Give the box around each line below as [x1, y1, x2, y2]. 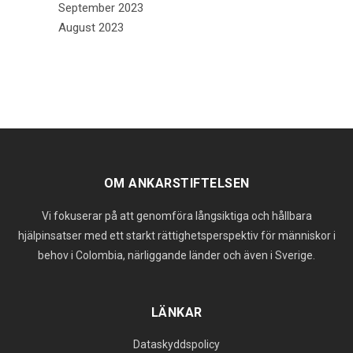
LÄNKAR [150, 304, 203, 320]
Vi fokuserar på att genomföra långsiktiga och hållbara [41, 209, 312, 222]
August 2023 [58, 20, 124, 35]
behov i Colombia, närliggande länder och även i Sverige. [38, 248, 315, 262]
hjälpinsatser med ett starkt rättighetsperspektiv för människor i [17, 229, 336, 242]
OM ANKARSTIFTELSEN [103, 175, 250, 191]
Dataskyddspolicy [133, 337, 220, 351]
